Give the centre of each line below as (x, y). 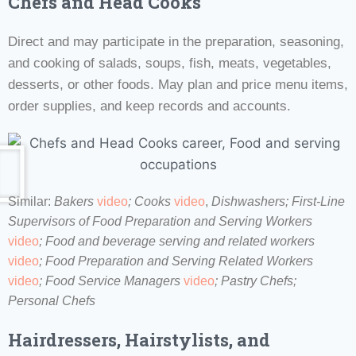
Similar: (31, 201)
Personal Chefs (52, 300)
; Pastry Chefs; (255, 281)
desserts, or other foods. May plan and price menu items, (178, 84)
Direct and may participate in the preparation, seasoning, (176, 41)
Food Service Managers (114, 281)
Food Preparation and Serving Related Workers (179, 261)
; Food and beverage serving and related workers (177, 241)
